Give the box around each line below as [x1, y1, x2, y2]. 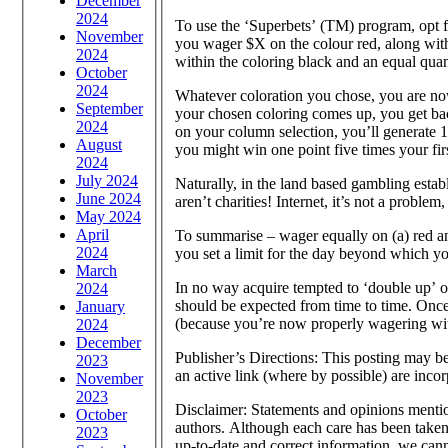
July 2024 [76, 171, 138, 189]
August [76, 135, 122, 153]
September [76, 99, 143, 117]
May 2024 [76, 207, 141, 225]
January [76, 297, 125, 315]
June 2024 [76, 189, 141, 207]
